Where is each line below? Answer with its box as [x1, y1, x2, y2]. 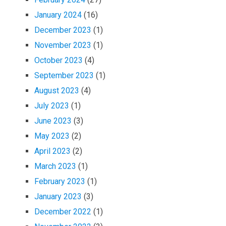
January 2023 [34, 191, 82, 201]
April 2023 [34, 146, 71, 156]
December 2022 [34, 206, 92, 216]
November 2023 [34, 40, 92, 50]
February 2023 [34, 176, 86, 186]
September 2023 [34, 70, 94, 80]
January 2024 [34, 10, 82, 20]
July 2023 [34, 100, 70, 110]
